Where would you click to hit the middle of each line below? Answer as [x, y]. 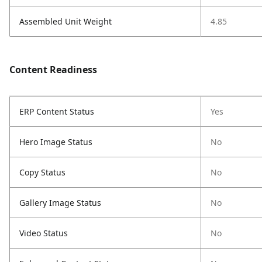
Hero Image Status [56, 142]
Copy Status [42, 172]
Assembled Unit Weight [65, 21]
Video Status [44, 233]
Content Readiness [53, 70]
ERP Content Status [57, 111]
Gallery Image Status [60, 203]
